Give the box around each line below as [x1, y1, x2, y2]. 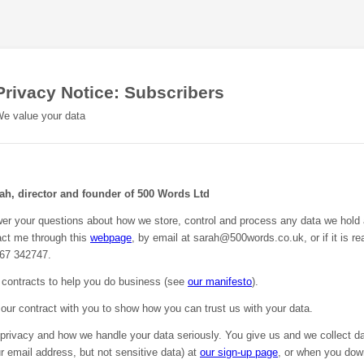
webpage [90, 232, 132, 244]
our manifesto [188, 275, 252, 288]
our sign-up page [200, 346, 278, 358]
